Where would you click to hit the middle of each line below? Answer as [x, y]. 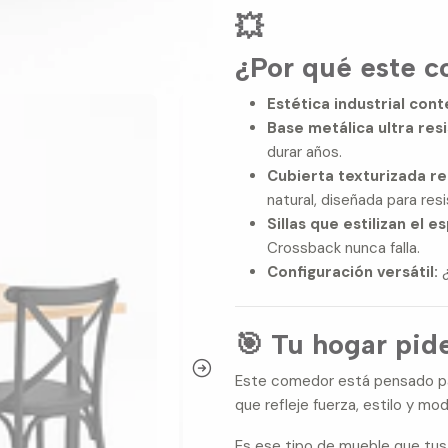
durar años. [305, 151]
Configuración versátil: [353, 271]
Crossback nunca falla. [344, 247]
